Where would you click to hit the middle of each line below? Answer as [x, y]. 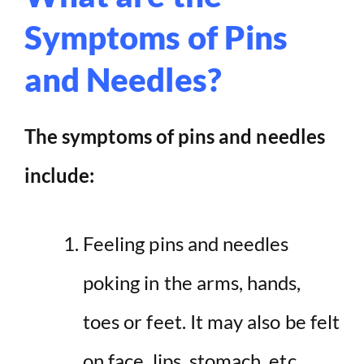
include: [60, 175]
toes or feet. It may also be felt [211, 322]
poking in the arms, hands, [192, 283]
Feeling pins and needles [186, 244]
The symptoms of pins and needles [175, 136]
